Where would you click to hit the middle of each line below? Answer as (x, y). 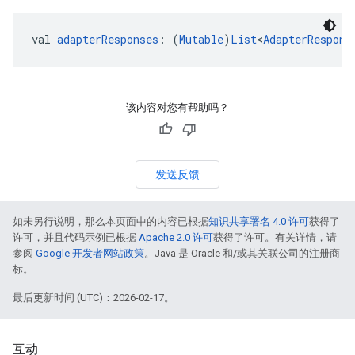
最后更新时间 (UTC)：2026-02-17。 (94, 298)
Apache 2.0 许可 (176, 237)
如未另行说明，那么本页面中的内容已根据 (111, 221)
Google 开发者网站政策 (90, 253)
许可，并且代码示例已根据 (76, 237)
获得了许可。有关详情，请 (275, 237)
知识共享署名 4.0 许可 (259, 221)
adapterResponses (108, 39)
